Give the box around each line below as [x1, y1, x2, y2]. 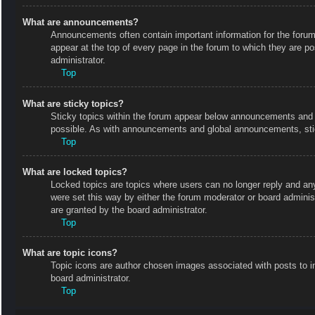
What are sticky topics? [22, 98, 124, 109]
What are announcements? [22, 17, 139, 28]
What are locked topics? [22, 166, 127, 177]
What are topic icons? [22, 247, 117, 258]
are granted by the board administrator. [51, 204, 207, 215]
